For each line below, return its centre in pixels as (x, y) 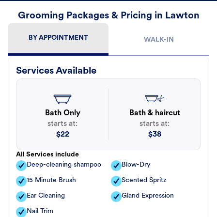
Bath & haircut (155, 114)
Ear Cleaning (46, 196)
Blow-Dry (136, 165)
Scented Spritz (144, 181)
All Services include (47, 155)
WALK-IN (159, 40)
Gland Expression (148, 196)
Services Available (56, 71)
